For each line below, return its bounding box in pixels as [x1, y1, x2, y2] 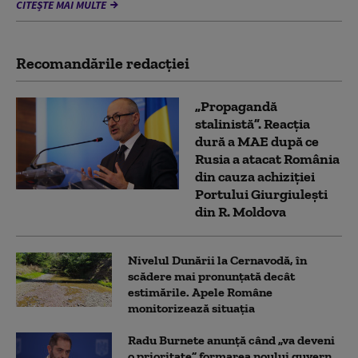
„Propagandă [195, 97, 277, 116]
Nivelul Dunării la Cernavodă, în [128, 253, 307, 268]
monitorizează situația [128, 300, 255, 316]
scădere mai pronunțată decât [128, 268, 295, 284]
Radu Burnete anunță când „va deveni [128, 332, 335, 348]
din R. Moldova [195, 203, 286, 221]
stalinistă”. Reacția [195, 115, 310, 133]
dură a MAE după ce [195, 133, 319, 151]
